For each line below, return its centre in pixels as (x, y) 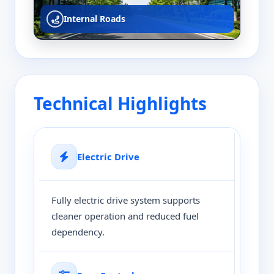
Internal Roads (94, 19)
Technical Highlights (120, 104)
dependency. (78, 232)
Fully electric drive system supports (126, 200)
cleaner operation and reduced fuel (125, 216)
